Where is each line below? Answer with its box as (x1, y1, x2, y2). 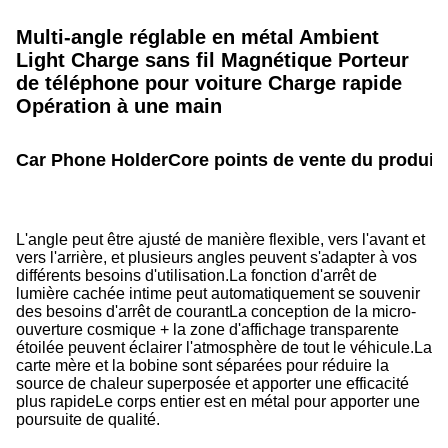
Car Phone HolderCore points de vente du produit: (16, 150, 446, 170)
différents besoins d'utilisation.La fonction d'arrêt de (16, 267, 377, 284)
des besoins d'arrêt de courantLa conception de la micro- (16, 303, 416, 320)
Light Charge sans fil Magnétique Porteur (16, 49, 409, 71)
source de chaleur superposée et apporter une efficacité (16, 375, 409, 392)
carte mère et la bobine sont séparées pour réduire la (16, 357, 389, 374)
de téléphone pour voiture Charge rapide (16, 72, 402, 94)
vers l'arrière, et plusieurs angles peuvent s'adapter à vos (16, 249, 417, 266)
